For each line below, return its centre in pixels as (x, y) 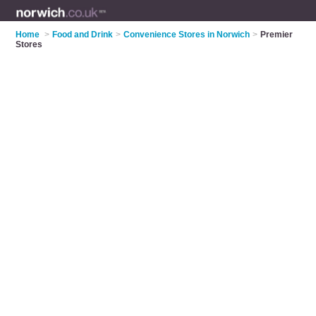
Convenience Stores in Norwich (187, 35)
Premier (277, 35)
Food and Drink (83, 35)
